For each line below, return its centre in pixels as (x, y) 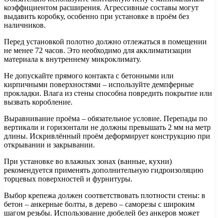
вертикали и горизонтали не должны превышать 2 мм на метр (107, 127)
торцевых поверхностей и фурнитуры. (68, 179)
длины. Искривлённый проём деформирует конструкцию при (107, 136)
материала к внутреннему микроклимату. (73, 59)
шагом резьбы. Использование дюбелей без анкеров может (102, 213)
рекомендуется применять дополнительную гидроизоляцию (104, 170)
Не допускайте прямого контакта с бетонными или (89, 75)
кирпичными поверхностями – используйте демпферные (99, 84)
